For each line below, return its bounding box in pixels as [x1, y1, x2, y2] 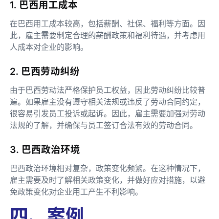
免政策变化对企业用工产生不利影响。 [10, 186, 143, 197]
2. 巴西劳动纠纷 [10, 65, 80, 77]
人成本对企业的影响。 [10, 42, 88, 52]
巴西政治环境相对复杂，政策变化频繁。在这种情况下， [10, 163, 205, 173]
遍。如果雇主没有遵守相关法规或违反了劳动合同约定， [10, 96, 205, 107]
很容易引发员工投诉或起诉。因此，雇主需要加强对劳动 [10, 108, 205, 118]
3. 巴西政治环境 [10, 143, 80, 155]
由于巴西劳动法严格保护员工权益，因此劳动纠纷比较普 [10, 85, 205, 95]
